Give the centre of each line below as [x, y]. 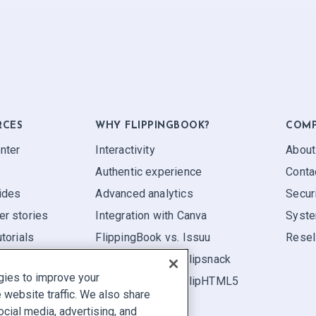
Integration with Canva [151, 215]
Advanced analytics [144, 194]
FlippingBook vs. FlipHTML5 [167, 281]
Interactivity [125, 150]
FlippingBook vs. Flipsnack [163, 259]
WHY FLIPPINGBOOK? [153, 126]
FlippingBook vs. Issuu [153, 237]
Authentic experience [149, 172]
